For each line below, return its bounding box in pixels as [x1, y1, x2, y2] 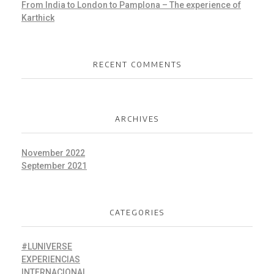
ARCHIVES [115, 114, 159, 124]
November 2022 [21, 148, 85, 158]
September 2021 [21, 161, 87, 171]
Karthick [21, 13, 54, 23]
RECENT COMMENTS [92, 60, 182, 70]
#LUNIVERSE [21, 242, 72, 252]
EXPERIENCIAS [21, 254, 80, 265]
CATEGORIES [109, 208, 165, 218]
